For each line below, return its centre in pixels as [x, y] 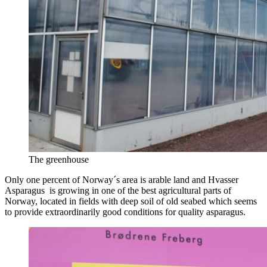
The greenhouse [59, 159]
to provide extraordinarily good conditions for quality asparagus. [125, 212]
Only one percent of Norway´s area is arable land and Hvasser [122, 179]
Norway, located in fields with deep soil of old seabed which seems [131, 201]
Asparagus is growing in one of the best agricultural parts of [118, 190]
